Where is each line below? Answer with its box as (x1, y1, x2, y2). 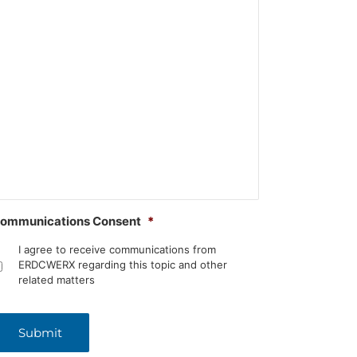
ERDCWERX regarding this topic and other (18, 258, 228, 272)
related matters (18, 273, 96, 287)
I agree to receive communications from (18, 243, 217, 257)
